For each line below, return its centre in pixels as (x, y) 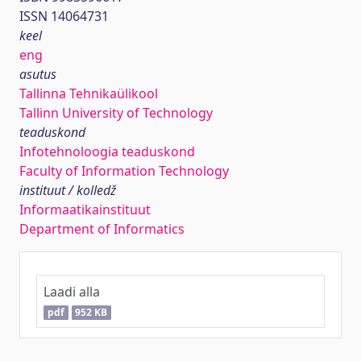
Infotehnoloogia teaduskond (107, 151)
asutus (38, 74)
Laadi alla (72, 292)
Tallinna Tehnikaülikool (89, 93)
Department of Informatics (102, 229)
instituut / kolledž (68, 190)
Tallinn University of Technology (116, 113)
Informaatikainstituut (85, 210)
